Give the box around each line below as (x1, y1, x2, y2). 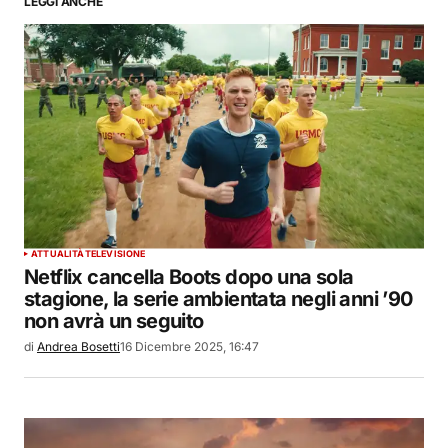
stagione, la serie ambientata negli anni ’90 (24, 286, 413, 311)
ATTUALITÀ (31, 247, 85, 259)
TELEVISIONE (84, 247, 146, 259)
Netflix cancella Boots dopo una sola (24, 264, 354, 289)
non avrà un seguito (24, 308, 204, 333)
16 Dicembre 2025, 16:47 (120, 338, 259, 354)
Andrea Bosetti (37, 338, 120, 354)
